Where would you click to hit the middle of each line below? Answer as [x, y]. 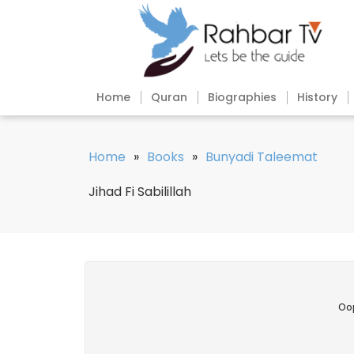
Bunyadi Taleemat [262, 157]
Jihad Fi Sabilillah [140, 192]
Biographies [242, 98]
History [317, 98]
